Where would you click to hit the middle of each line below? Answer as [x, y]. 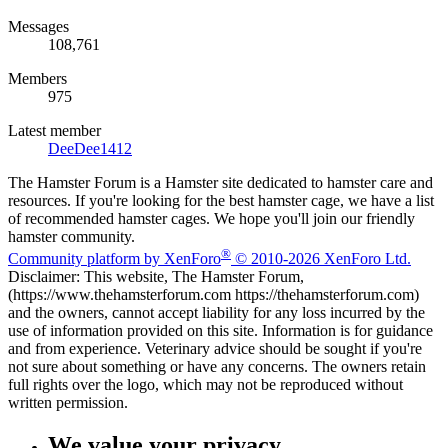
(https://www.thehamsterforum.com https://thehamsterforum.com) [213, 295]
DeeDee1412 [90, 149]
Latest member [54, 131]
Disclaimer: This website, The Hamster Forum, [156, 277]
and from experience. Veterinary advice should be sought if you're [215, 349]
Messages [38, 27]
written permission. [68, 403]
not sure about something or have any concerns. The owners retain [217, 367]
